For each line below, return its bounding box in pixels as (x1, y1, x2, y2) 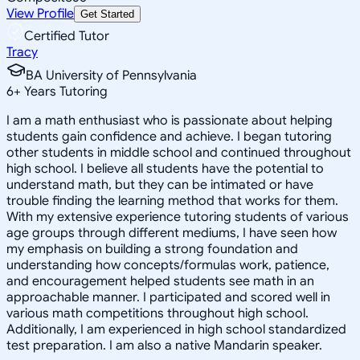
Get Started (80, 7, 134, 20)
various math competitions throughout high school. (6, 305, 309, 321)
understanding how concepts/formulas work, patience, (6, 256, 329, 273)
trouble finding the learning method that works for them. (6, 192, 338, 209)
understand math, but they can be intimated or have (6, 176, 313, 193)
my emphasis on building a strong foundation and (6, 240, 298, 257)
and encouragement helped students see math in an (6, 272, 314, 289)
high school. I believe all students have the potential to (6, 160, 324, 177)
